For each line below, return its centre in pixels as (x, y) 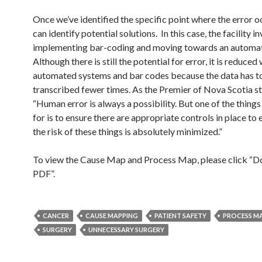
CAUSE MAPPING (112, 216)
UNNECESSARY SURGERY (126, 230)
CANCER (56, 216)
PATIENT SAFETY (180, 216)
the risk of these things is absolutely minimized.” (127, 131)
